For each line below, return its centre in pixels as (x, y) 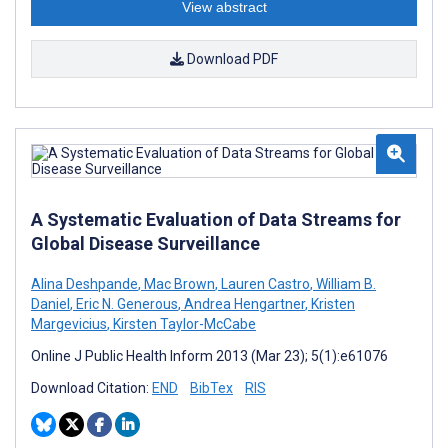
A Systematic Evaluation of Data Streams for (216, 219)
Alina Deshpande (84, 284)
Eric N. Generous (125, 304)
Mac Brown (178, 284)
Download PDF (231, 59)
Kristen (331, 304)
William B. (344, 284)
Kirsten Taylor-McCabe (183, 324)
